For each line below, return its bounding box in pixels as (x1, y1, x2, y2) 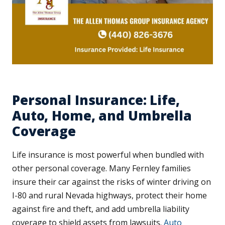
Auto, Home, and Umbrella (12, 106, 192, 125)
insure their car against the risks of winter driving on (12, 176, 211, 188)
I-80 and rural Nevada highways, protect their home (12, 190, 207, 201)
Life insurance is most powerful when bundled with (12, 149, 204, 161)
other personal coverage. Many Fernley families (12, 163, 191, 174)
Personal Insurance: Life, (12, 91, 180, 109)
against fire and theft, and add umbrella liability (12, 203, 189, 215)
